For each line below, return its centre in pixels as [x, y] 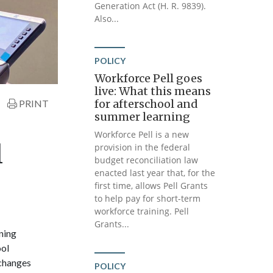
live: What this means [153, 91]
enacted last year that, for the [155, 173]
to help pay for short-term [148, 198]
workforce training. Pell [142, 211]
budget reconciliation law [147, 160]
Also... [107, 19]
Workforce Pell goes [149, 78]
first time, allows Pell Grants [151, 186]
